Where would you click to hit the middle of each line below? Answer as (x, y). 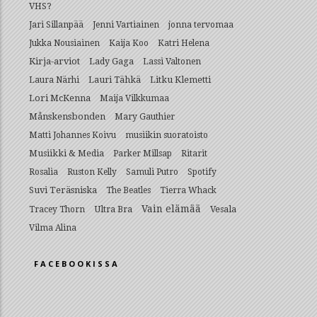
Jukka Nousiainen (64, 43)
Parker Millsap (143, 154)
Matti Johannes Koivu (73, 135)
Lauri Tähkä (115, 80)
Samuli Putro (152, 172)
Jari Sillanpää (56, 25)
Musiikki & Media (67, 153)
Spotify (202, 172)
